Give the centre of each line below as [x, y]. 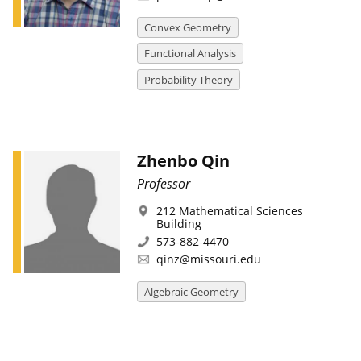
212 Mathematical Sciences [229, 210]
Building [178, 223]
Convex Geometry [187, 28]
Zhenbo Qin [183, 160]
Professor [163, 183]
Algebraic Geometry [191, 291]
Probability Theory [188, 79]
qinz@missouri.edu [208, 259]
